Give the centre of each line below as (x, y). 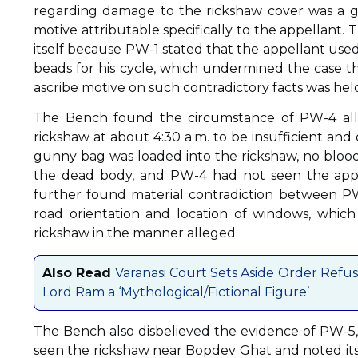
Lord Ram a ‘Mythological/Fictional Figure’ (176, 292)
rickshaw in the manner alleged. (136, 233)
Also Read (77, 272)
